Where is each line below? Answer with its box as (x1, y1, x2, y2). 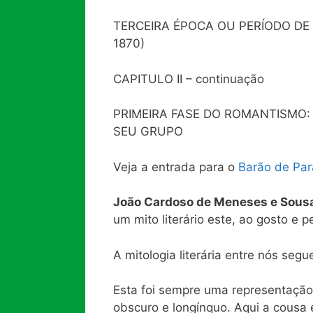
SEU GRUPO (113, 124, 183, 139)
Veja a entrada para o (113, 159, 238, 174)
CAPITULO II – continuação (113, 71, 264, 86)
